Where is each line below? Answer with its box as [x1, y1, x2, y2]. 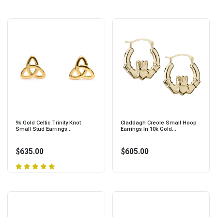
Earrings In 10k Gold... [120, 125, 176, 132]
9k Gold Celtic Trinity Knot [15, 119, 81, 126]
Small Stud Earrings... [15, 125, 72, 132]
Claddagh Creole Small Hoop [120, 119, 197, 126]
